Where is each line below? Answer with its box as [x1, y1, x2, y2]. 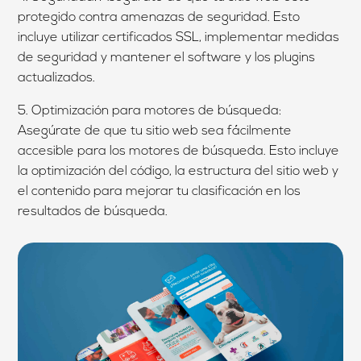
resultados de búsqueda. [18, 205, 168, 218]
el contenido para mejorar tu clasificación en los [18, 185, 301, 198]
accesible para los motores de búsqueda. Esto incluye [18, 144, 340, 158]
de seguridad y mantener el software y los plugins [18, 51, 316, 64]
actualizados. [18, 71, 96, 85]
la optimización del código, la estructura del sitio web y [18, 164, 339, 178]
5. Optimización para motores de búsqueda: [18, 104, 282, 118]
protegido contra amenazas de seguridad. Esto [18, 10, 301, 24]
